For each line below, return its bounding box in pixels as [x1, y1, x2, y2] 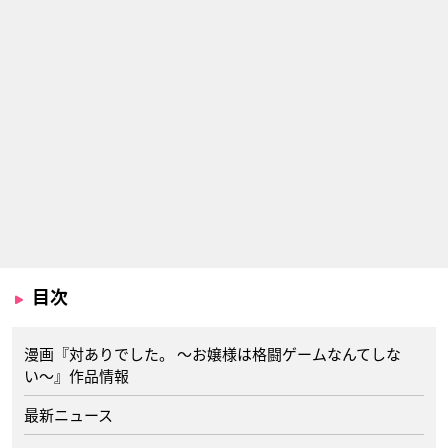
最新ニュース [24, 404, 113, 426]
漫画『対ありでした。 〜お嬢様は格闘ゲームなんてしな [24, 343, 401, 365]
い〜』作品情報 [24, 365, 129, 387]
